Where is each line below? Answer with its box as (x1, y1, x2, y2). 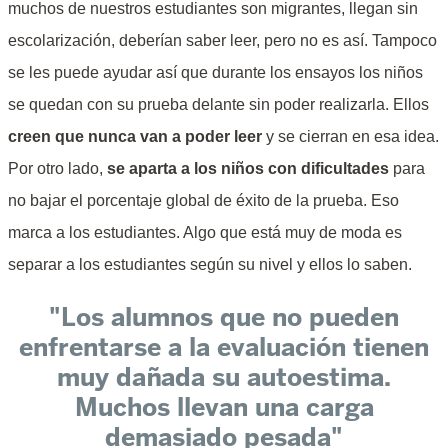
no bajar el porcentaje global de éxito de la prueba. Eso (8, 192, 399, 209)
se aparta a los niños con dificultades (107, 160, 389, 177)
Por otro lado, (8, 160, 107, 177)
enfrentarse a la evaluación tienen (19, 330, 429, 363)
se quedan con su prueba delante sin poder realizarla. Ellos (8, 96, 429, 113)
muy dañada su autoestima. (57, 360, 391, 393)
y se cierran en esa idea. (262, 128, 439, 145)
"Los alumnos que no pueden (49, 300, 399, 333)
